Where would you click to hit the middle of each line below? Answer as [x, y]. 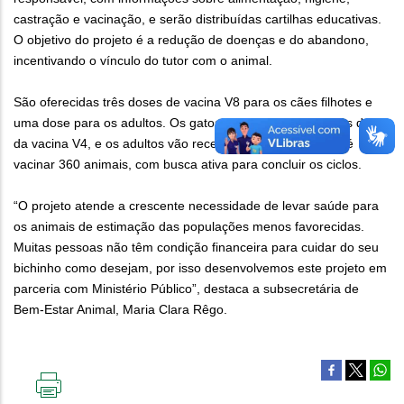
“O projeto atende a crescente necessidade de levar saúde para [196, 206]
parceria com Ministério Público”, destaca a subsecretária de [186, 289]
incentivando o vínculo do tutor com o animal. [145, 61]
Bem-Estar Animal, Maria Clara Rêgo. [120, 310]
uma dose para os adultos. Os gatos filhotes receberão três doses [202, 123]
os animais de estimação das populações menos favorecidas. [189, 227]
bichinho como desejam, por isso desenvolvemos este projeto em [200, 268]
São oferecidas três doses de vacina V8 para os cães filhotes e [193, 102]
